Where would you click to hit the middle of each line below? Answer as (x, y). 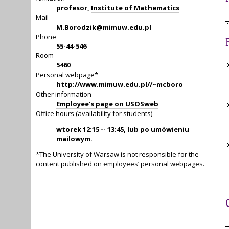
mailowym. (74, 139)
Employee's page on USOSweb (107, 104)
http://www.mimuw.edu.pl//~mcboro (120, 85)
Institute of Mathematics (135, 8)
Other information (64, 94)
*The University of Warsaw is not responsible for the (117, 155)
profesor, (74, 8)
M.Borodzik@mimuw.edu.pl (104, 27)
